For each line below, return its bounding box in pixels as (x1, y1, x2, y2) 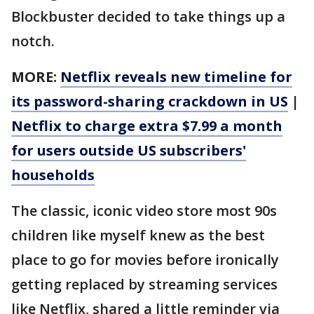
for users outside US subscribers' (11, 141, 246, 161)
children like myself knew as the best (11, 226, 265, 245)
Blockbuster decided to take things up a (11, 7, 285, 27)
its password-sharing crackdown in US (11, 92, 288, 111)
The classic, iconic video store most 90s (11, 201, 277, 221)
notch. (11, 32, 58, 51)
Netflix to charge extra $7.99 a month (11, 116, 282, 136)
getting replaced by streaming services (11, 275, 278, 294)
